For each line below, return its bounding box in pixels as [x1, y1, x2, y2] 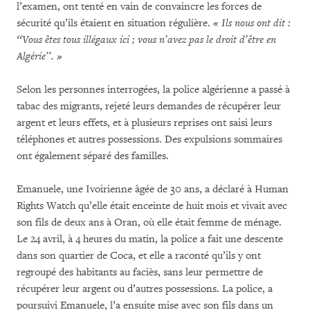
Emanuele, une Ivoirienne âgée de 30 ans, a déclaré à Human [17, 182, 289, 196]
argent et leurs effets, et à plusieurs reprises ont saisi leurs [17, 116, 272, 129]
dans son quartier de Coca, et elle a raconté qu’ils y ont [17, 248, 261, 262]
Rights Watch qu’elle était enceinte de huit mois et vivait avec [17, 199, 287, 212]
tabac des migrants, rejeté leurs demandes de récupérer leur [17, 99, 281, 113]
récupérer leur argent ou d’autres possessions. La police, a [17, 282, 273, 295]
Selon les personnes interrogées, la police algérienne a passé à [17, 82, 290, 96]
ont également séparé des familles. [17, 149, 169, 163]
